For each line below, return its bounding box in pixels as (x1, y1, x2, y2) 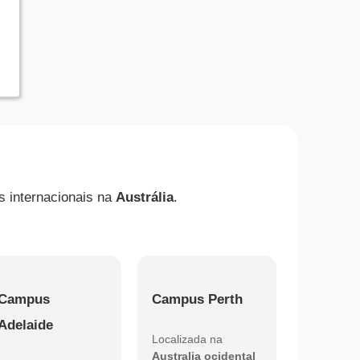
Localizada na (152, 333, 223, 346)
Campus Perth (152, 291, 243, 308)
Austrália (116, 189, 174, 206)
